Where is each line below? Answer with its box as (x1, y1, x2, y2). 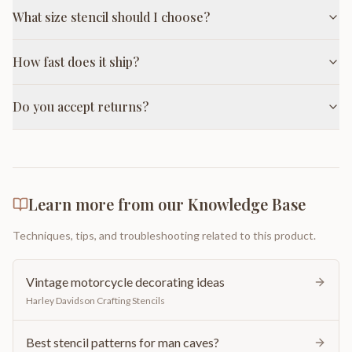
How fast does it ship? (13, 53, 139, 70)
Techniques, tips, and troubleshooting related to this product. (13, 229, 316, 242)
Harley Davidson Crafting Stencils (26, 295, 165, 306)
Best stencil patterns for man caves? (26, 335, 219, 350)
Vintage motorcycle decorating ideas (26, 274, 225, 289)
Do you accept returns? (13, 98, 148, 115)
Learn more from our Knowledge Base (28, 193, 306, 214)
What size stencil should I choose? (13, 9, 210, 25)
